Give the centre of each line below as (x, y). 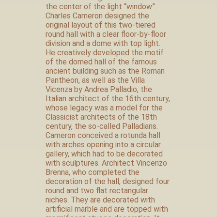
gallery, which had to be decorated (104, 154)
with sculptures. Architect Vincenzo (106, 163)
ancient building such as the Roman (105, 71)
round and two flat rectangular (97, 191)
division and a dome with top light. (103, 43)
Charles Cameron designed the (97, 16)
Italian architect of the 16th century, (108, 99)
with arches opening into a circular (103, 145)
